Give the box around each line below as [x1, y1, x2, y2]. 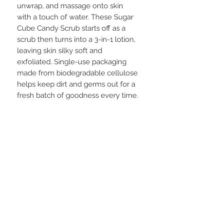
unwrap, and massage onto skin [17, 1, 123, 11]
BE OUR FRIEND [47, 182, 109, 190]
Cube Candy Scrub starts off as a [17, 24, 126, 33]
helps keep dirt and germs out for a [17, 80, 135, 89]
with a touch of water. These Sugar [17, 13, 133, 22]
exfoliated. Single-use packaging [17, 57, 127, 67]
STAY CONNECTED [44, 143, 115, 151]
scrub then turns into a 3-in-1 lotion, [17, 35, 135, 44]
